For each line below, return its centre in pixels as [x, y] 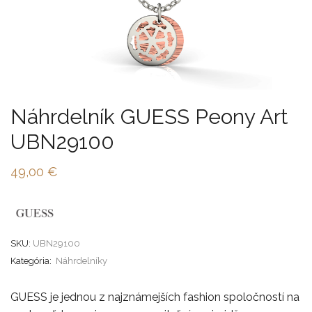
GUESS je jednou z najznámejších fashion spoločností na [155, 297]
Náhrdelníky [81, 260]
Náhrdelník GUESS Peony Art [149, 116]
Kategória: [32, 260]
